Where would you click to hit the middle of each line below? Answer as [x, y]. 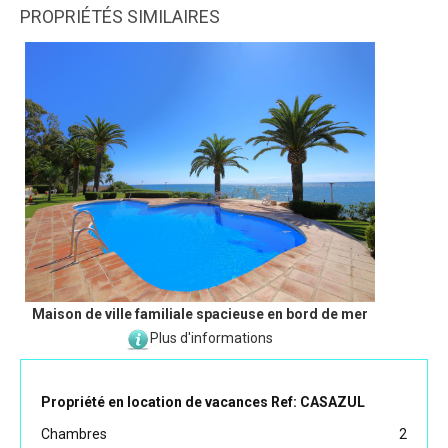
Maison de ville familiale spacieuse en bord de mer [200, 314]
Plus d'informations [211, 338]
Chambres [74, 434]
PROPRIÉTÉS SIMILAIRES [120, 17]
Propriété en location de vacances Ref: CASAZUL [203, 402]
